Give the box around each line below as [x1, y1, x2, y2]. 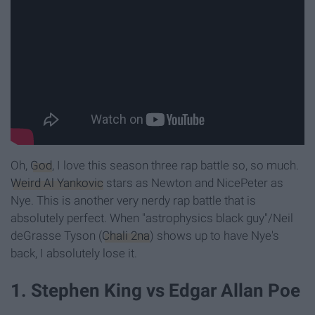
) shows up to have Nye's [150, 229, 279, 243]
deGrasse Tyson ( [11, 229, 102, 243]
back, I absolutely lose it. [11, 246, 137, 261]
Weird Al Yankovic [11, 176, 103, 191]
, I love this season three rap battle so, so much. [52, 158, 299, 173]
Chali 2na [102, 229, 150, 243]
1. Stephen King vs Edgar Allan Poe [11, 280, 300, 302]
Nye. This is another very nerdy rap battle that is [11, 193, 256, 208]
